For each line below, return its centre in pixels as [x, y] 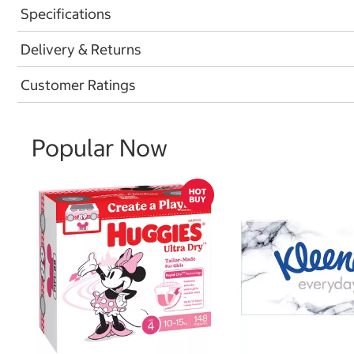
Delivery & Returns [81, 49]
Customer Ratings [78, 85]
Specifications [66, 13]
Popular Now [100, 148]
